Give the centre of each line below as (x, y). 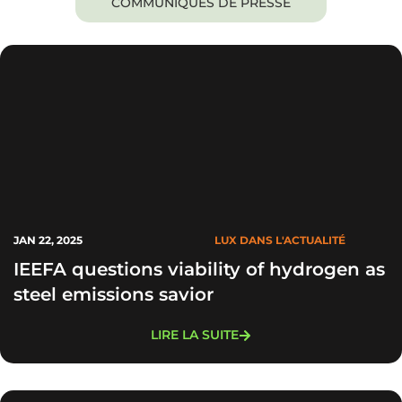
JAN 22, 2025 (48, 240)
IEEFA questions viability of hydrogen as (199, 269)
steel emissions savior (114, 294)
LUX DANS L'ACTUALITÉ (280, 240)
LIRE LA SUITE (195, 335)
